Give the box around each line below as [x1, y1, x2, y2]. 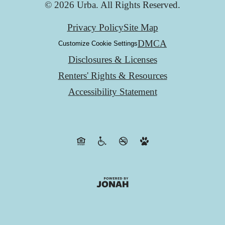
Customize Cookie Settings [58, 40, 138, 48]
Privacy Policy [67, 22, 124, 33]
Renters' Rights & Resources [58, 70, 167, 81]
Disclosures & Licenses [68, 54, 157, 65]
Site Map [123, 22, 158, 33]
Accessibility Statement [68, 86, 157, 97]
